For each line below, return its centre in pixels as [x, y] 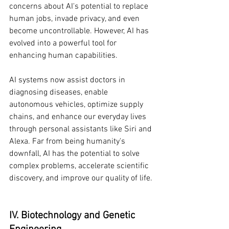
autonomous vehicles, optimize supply [77, 105]
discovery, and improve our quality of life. [81, 179]
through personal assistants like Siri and [82, 130]
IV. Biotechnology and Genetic [73, 216]
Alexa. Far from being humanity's [68, 142]
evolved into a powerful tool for [64, 44]
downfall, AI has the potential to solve [75, 154]
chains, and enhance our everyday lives [79, 117]
